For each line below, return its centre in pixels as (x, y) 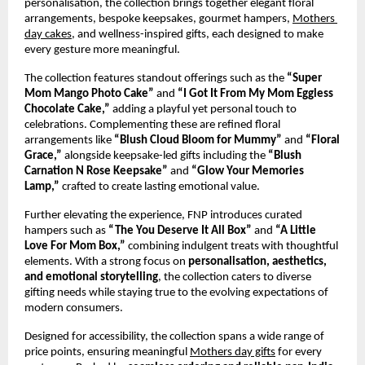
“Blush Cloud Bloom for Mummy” (198, 141)
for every (299, 353)
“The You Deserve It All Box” (180, 231)
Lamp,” (42, 187)
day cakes (48, 35)
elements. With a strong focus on (106, 262)
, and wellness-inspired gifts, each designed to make (198, 35)
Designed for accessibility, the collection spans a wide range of (174, 337)
